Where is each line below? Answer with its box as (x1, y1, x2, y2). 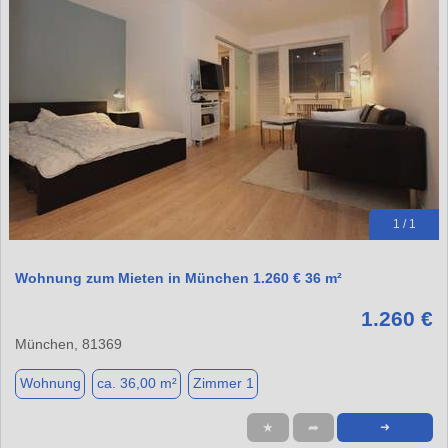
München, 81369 (15, 335, 122, 352)
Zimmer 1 (192, 375, 254, 392)
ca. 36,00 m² (96, 375, 177, 392)
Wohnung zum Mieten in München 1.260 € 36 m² (15, 269, 342, 286)
